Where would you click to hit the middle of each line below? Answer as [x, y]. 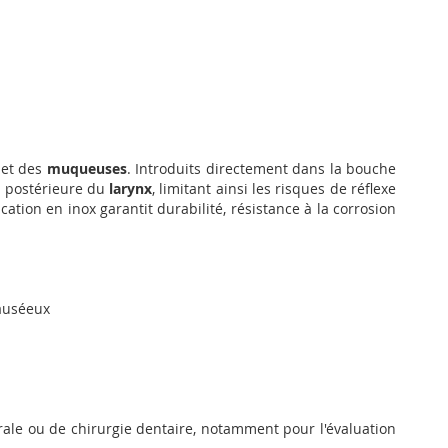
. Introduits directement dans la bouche [261, 168]
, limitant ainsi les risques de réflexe [274, 188]
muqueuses [86, 168]
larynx [131, 188]
